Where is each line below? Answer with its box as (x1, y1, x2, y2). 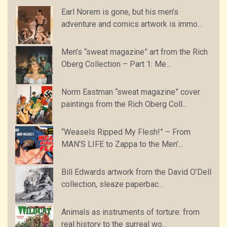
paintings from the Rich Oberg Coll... (61, 99, 187, 109)
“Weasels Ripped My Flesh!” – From (61, 127, 191, 137)
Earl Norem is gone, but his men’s (61, 7, 178, 17)
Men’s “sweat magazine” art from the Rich (61, 47, 208, 57)
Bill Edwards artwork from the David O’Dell (61, 167, 211, 177)
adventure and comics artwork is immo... (61, 19, 202, 29)
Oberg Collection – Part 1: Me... (61, 59, 171, 69)
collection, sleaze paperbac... (61, 179, 163, 190)
